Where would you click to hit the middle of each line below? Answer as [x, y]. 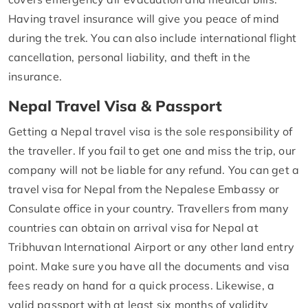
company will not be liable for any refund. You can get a [154, 169]
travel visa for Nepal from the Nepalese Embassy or [144, 189]
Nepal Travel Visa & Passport [115, 105]
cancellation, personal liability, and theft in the [130, 57]
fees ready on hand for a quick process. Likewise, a [142, 285]
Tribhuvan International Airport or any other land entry [152, 246]
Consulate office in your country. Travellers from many [148, 208]
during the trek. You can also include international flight [153, 37]
